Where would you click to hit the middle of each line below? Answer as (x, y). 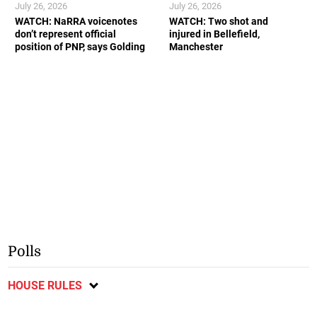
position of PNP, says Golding (80, 46)
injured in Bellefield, (214, 34)
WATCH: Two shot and (219, 21)
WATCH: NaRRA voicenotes (76, 21)
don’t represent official (66, 34)
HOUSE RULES (45, 286)
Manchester (196, 46)
